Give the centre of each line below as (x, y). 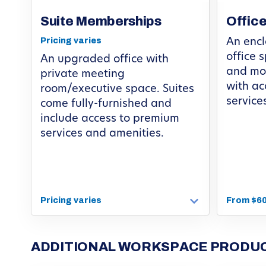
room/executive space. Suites (117, 89)
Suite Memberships (101, 21)
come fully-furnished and (106, 104)
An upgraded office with (104, 59)
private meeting (83, 74)
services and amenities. (102, 134)
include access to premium (110, 119)
